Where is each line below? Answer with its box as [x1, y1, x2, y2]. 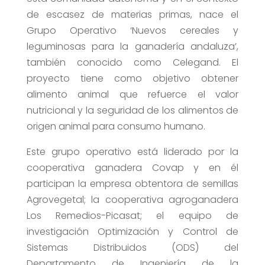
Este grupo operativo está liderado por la [26, 145, 239, 159]
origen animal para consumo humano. [26, 119, 205, 134]
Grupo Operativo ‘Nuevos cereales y [26, 24, 239, 38]
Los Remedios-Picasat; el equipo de [26, 209, 239, 223]
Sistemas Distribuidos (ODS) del [26, 241, 239, 255]
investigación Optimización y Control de [26, 225, 239, 239]
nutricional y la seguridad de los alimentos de [26, 104, 239, 118]
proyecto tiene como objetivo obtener [26, 72, 239, 86]
